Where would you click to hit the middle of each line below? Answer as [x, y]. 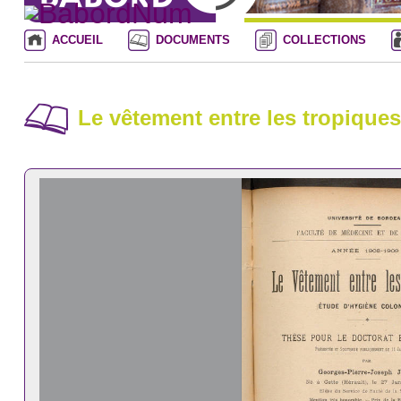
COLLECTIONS [324, 39]
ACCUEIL [77, 39]
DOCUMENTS [192, 39]
